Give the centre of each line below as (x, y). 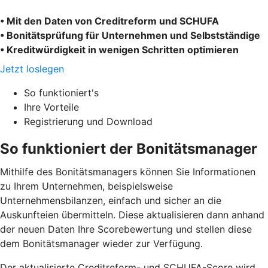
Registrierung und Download (88, 121)
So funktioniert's (61, 92)
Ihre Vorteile (51, 107)
